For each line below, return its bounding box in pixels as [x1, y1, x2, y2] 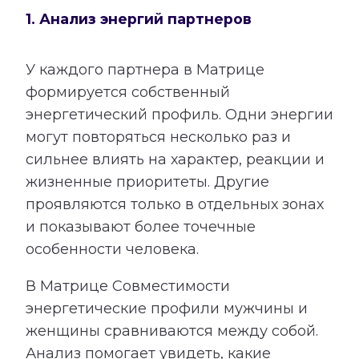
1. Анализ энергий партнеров [26, 10, 252, 28]
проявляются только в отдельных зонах [26, 195, 324, 213]
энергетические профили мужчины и [26, 299, 308, 317]
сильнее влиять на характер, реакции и [26, 150, 325, 168]
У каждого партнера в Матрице [26, 60, 264, 79]
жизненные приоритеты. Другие [26, 172, 269, 191]
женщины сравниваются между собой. [26, 321, 318, 340]
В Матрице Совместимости [26, 276, 230, 295]
